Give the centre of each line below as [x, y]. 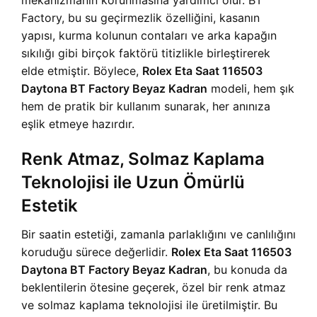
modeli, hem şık [251, 89]
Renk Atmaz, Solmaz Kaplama [143, 159]
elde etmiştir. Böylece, [82, 71]
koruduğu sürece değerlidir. [96, 252]
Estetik [50, 206]
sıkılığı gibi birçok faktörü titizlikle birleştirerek [146, 53]
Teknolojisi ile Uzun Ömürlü [133, 183]
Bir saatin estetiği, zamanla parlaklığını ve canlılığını [158, 235]
